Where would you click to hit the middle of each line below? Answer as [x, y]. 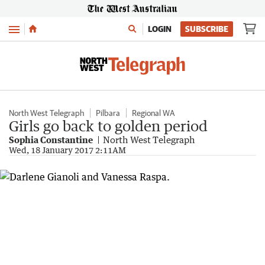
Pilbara [108, 113]
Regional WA [153, 113]
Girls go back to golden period [108, 126]
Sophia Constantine [51, 140]
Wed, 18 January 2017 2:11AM [67, 150]
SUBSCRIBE [207, 29]
